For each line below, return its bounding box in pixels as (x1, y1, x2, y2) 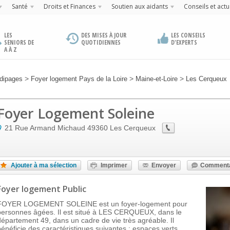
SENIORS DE (4, 38, 34, 47)
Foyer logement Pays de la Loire (31, 75, 127, 83)
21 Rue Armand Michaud (5, 124, 85, 132)
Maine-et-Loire (136, 75, 178, 83)
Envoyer (151, 162, 176, 169)
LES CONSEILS (170, 31, 205, 40)
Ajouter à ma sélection (11, 162, 76, 169)
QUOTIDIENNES (81, 38, 121, 47)
